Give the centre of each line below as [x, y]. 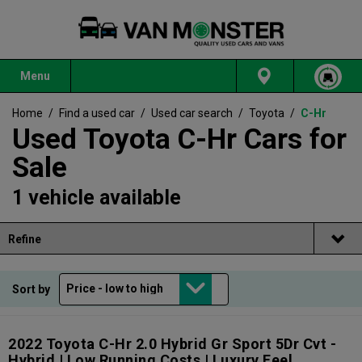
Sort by [32, 289]
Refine [25, 240]
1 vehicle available [97, 198]
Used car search [192, 114]
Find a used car [97, 114]
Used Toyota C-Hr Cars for [179, 140]
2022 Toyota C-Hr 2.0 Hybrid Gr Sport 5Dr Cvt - [172, 344]
